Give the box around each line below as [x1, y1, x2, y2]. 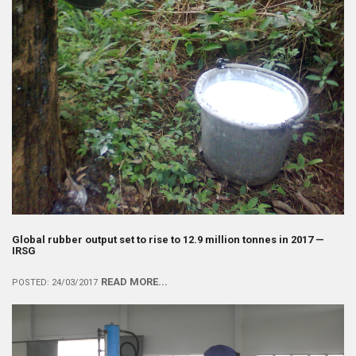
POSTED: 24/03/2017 [12, 277, 98, 288]
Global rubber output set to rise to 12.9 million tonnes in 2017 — [12, 234, 324, 246]
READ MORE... [101, 276, 168, 288]
